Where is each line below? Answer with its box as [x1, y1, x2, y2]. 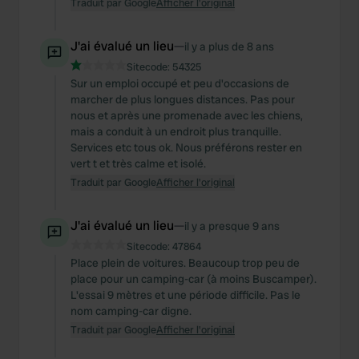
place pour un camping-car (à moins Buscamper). [71, 272, 317, 286]
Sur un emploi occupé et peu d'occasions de [71, 76, 289, 91]
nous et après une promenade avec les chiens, [71, 108, 303, 123]
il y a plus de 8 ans [184, 39, 274, 54]
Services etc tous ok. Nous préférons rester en [71, 140, 302, 155]
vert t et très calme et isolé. [71, 156, 206, 171]
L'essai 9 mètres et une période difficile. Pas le [71, 288, 301, 302]
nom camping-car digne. [71, 304, 192, 318]
